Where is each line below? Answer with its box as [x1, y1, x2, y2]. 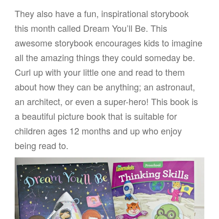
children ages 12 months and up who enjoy [15, 124, 182, 137]
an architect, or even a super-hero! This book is [15, 95, 198, 108]
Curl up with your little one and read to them [15, 66, 185, 79]
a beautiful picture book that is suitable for [15, 109, 177, 123]
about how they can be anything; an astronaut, [15, 80, 195, 93]
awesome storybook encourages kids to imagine [15, 36, 202, 49]
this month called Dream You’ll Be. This [15, 22, 167, 35]
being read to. [15, 139, 68, 152]
